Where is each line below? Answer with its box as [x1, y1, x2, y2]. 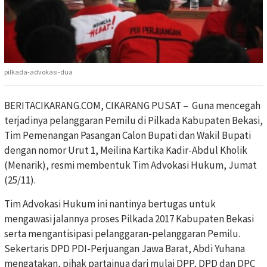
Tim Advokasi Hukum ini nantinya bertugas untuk [4, 197, 216, 210]
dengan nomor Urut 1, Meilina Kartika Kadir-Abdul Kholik [4, 143, 247, 157]
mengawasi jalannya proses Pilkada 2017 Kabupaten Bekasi [4, 212, 254, 225]
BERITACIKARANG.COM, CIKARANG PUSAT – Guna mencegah [4, 98, 260, 112]
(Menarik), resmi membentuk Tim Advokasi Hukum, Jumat [4, 158, 257, 172]
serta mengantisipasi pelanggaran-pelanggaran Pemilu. [4, 226, 240, 240]
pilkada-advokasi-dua [4, 67, 73, 76]
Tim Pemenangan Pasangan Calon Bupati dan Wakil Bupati [4, 128, 251, 142]
